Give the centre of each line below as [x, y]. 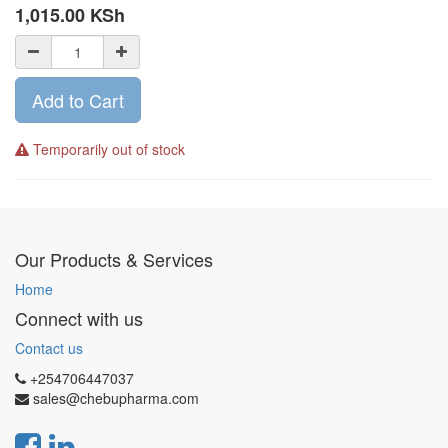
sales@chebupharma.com [116, 398]
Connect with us [79, 318]
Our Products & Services [114, 259]
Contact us [49, 348]
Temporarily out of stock [107, 149]
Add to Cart [78, 100]
